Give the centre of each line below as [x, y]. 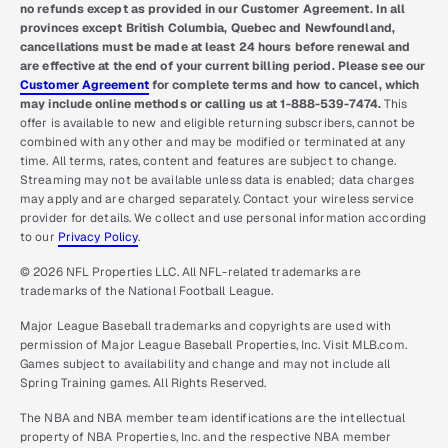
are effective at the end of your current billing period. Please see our [223, 65]
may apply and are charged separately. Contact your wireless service [217, 198]
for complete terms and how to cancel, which [284, 84]
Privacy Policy [98, 236]
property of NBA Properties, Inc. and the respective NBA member [206, 436]
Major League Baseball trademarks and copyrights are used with [206, 325]
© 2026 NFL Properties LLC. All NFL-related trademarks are [190, 271]
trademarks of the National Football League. [147, 290]
